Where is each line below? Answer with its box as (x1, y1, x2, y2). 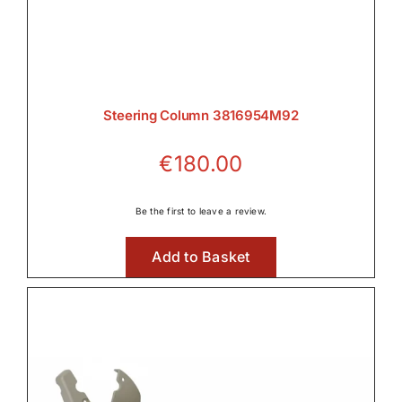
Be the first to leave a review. (135, 205, 267, 216)
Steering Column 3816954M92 (103, 106, 299, 124)
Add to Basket (152, 247, 250, 266)
